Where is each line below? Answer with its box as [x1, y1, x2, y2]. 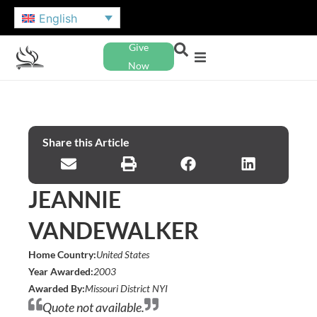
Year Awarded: [28, 265, 93, 277]
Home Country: [28, 248, 96, 260]
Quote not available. [42, 299, 144, 315]
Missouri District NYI [85, 282, 168, 294]
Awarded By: [28, 282, 85, 294]
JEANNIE [28, 185, 121, 213]
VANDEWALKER [28, 216, 199, 244]
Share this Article [42, 134, 129, 149]
